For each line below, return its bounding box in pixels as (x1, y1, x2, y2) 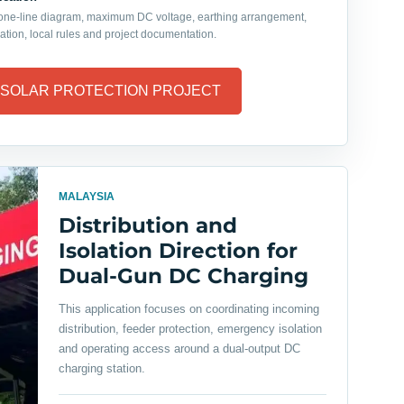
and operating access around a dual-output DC (58, 342, 300, 356)
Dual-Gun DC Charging (58, 263, 308, 289)
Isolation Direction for (58, 238, 298, 264)
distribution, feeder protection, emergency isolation (58, 322, 322, 336)
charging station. (58, 362, 145, 376)
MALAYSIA (58, 190, 115, 204)
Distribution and (58, 213, 237, 239)
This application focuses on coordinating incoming (58, 302, 319, 317)
